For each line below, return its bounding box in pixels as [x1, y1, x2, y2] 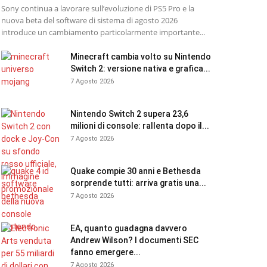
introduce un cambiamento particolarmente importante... [1, 27, 205, 38]
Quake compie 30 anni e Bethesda [70, 166, 201, 176]
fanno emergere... [70, 247, 141, 257]
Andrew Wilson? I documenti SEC [70, 235, 198, 245]
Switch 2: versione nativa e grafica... [70, 64, 210, 73]
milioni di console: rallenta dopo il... [70, 121, 209, 131]
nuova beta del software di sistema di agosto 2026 [1, 15, 178, 26]
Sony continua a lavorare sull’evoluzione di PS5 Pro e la [1, 3, 194, 14]
